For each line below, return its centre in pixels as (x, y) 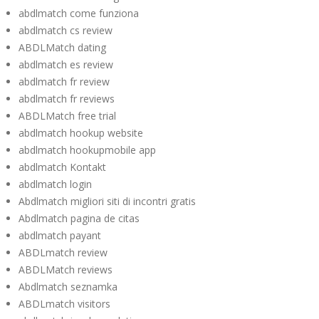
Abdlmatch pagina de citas (79, 218)
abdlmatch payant (60, 235)
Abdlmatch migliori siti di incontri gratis (107, 201)
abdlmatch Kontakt (62, 167)
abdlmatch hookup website (81, 133)
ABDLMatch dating (62, 47)
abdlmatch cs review (66, 30)
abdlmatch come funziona (79, 13)
